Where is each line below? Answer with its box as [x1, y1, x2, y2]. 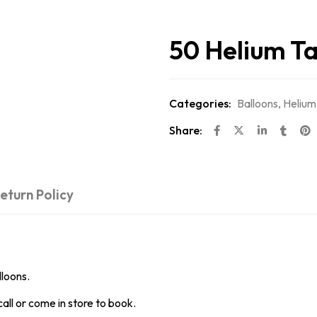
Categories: [169, 96, 231, 110]
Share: [169, 123, 202, 137]
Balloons [237, 96, 278, 110]
